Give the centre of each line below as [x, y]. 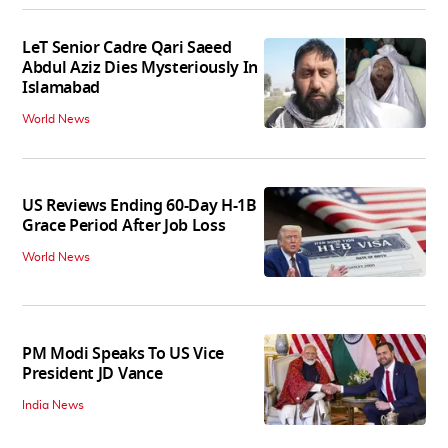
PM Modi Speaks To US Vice [123, 353]
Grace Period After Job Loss [124, 226]
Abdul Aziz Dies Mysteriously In [140, 67]
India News [53, 404]
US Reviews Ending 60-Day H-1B [139, 206]
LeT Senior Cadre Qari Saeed [127, 47]
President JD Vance [92, 373]
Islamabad [61, 87]
